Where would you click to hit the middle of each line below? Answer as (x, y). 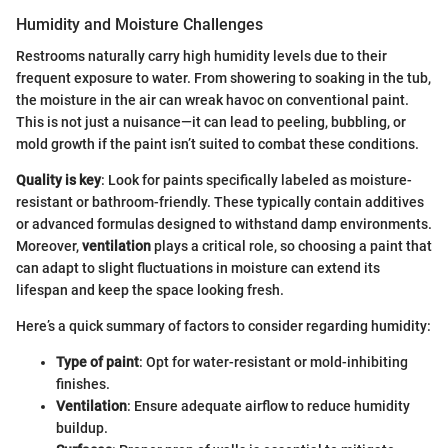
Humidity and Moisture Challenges (139, 24)
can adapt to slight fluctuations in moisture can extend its (198, 268)
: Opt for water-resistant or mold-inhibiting (273, 362)
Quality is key (58, 180)
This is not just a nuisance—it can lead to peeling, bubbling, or (211, 122)
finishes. (83, 384)
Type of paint (97, 362)
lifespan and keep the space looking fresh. (150, 290)
